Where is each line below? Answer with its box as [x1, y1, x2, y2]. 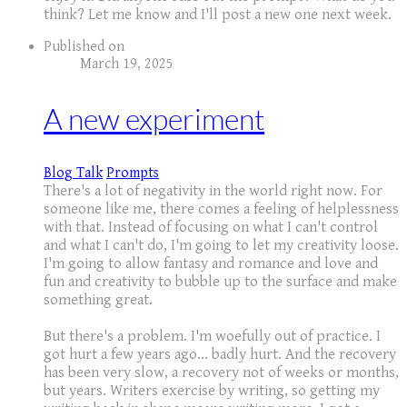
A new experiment [44, 100, 264, 136]
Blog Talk [44, 164, 103, 183]
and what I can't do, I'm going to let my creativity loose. [44, 236, 399, 255]
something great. [44, 291, 153, 310]
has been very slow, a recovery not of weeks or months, [44, 363, 399, 382]
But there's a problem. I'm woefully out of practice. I [44, 327, 381, 346]
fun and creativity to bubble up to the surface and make [44, 273, 397, 292]
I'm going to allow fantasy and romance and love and [44, 254, 378, 273]
